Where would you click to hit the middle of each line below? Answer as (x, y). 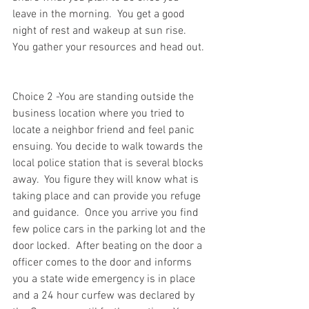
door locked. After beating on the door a (109, 246)
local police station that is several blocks (109, 163)
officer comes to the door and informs (103, 262)
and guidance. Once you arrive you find (107, 213)
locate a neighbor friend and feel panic (105, 130)
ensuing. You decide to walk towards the (109, 147)
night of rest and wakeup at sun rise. (102, 31)
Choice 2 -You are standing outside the (104, 97)
